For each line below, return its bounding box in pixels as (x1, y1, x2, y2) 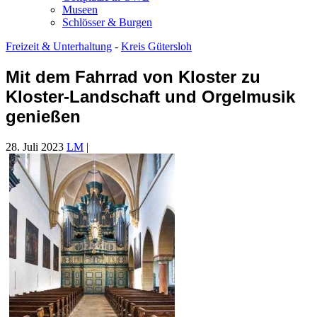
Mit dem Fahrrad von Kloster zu (6, 67, 260, 86)
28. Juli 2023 (6, 140, 64, 153)
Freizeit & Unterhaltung (6, 40, 112, 52)
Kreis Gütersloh (121, 40, 192, 52)
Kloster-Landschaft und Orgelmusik (6, 86, 295, 106)
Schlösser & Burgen (62, 16, 152, 28)
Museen (62, 4, 98, 16)
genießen (6, 106, 81, 126)
